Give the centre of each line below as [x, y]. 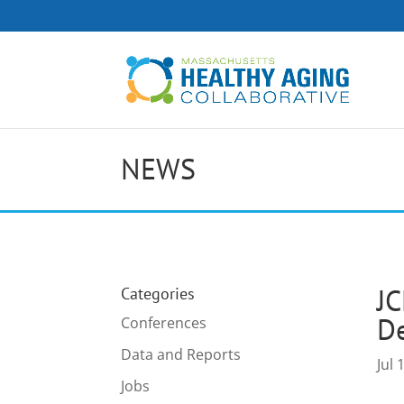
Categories [158, 293]
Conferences [164, 322]
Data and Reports [181, 354]
